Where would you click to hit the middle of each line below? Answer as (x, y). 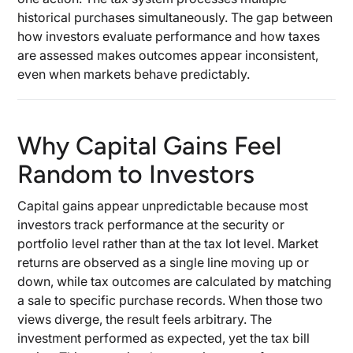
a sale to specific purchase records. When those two (171, 300)
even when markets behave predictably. (134, 74)
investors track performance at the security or (151, 225)
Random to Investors (136, 174)
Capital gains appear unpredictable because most (163, 206)
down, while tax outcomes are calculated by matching (175, 281)
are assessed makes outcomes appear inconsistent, (168, 55)
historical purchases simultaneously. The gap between (175, 17)
